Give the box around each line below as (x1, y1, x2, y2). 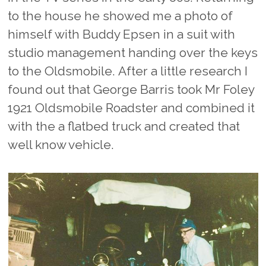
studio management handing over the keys (8, 45, 258, 61)
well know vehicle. (8, 137, 115, 153)
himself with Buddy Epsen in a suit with (8, 27, 236, 42)
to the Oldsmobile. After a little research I (8, 64, 248, 79)
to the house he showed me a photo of (8, 8, 233, 24)
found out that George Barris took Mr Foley (8, 82, 255, 97)
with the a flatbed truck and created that (8, 119, 240, 134)
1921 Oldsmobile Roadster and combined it (8, 100, 255, 116)
